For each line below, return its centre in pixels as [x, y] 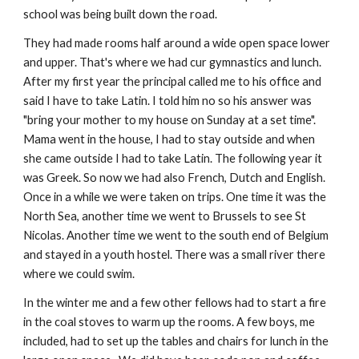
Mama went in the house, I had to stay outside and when [169, 139]
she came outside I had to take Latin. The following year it [173, 158]
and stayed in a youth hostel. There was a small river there [175, 254]
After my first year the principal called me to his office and [173, 81]
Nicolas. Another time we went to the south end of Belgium [176, 235]
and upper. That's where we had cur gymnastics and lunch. [173, 62]
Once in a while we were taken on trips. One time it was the [175, 197]
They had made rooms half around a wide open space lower [177, 43]
